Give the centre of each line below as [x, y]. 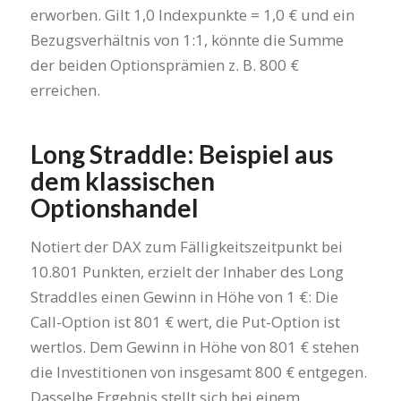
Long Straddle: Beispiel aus [181, 154]
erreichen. [65, 90]
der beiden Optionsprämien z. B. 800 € [164, 65]
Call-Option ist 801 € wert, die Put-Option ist [185, 321]
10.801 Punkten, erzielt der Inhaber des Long [187, 271]
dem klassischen [122, 181]
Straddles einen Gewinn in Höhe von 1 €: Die [184, 296]
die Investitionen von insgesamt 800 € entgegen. [198, 371]
